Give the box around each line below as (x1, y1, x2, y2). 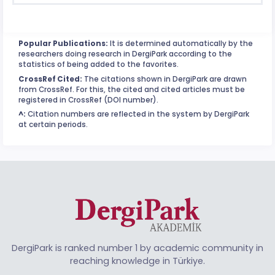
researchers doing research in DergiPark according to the (18, 49, 232, 60)
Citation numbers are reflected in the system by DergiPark (26, 109, 249, 120)
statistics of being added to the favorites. (18, 60, 179, 70)
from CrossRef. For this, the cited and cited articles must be (18, 84, 245, 95)
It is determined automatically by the (108, 39, 253, 49)
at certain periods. (18, 120, 88, 130)
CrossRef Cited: (18, 74, 82, 84)
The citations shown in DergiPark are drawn (82, 74, 247, 84)
